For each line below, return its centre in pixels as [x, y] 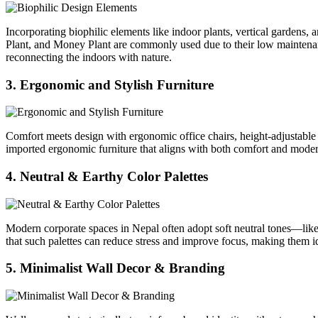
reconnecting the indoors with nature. [89, 57]
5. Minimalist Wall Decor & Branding [115, 268]
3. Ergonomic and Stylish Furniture [110, 84]
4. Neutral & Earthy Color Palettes [107, 176]
